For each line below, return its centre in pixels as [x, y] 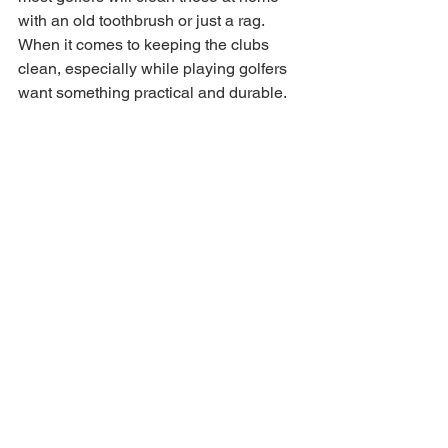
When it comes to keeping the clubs [145, 44]
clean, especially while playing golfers [154, 68]
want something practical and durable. [154, 92]
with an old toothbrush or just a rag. [143, 20]
